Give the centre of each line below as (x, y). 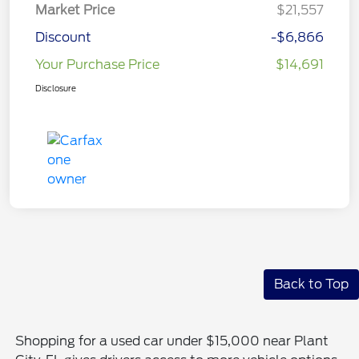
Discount (63, 38)
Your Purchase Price (97, 65)
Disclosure (56, 89)
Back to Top (311, 284)
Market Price (75, 10)
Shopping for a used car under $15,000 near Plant (172, 341)
